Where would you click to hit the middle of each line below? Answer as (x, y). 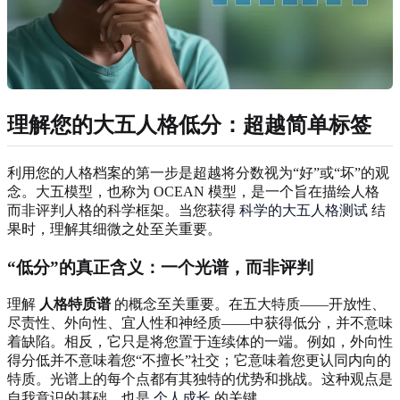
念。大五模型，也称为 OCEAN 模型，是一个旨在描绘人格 (193, 192)
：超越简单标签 (296, 125)
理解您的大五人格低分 (114, 125)
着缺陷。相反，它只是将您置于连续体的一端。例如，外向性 (200, 342)
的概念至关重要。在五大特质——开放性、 (248, 304)
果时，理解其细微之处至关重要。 (114, 229)
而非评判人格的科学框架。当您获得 (123, 211)
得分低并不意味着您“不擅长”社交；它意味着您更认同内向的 (199, 361)
